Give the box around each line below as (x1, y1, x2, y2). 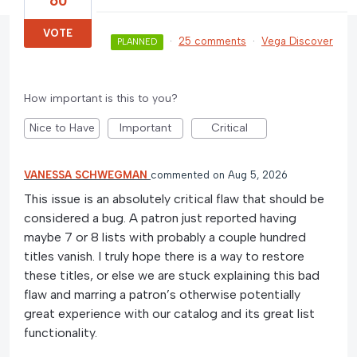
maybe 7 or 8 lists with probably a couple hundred (24, 229, 306, 245)
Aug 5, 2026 (228, 168, 288, 181)
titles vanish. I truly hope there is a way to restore (24, 248, 304, 264)
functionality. (24, 324, 97, 340)
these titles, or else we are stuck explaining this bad (24, 267, 320, 283)
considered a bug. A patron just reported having (24, 210, 296, 226)
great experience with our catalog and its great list (24, 305, 315, 321)
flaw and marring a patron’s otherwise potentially (24, 286, 300, 302)
